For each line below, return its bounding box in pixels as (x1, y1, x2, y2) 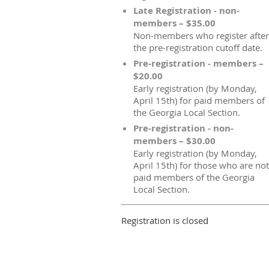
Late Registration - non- (133, 4, 240, 17)
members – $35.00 (133, 17, 216, 29)
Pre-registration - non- (133, 122, 234, 134)
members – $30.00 (133, 134, 216, 147)
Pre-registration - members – (133, 57, 264, 70)
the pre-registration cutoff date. (133, 41, 262, 53)
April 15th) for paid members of (133, 94, 265, 106)
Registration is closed (121, 214, 208, 226)
